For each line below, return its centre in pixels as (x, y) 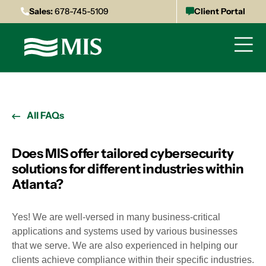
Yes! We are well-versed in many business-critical (116, 217)
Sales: (41, 11)
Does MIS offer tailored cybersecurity (123, 153)
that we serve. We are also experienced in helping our (125, 246)
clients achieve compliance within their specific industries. (133, 260)
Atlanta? (38, 184)
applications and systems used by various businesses (125, 231)
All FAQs (45, 115)
